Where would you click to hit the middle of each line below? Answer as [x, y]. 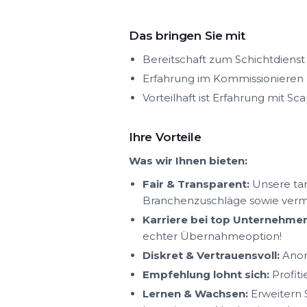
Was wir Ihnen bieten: [188, 160]
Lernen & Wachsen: [195, 293]
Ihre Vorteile [165, 137]
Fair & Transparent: [196, 184]
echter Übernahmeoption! [212, 236]
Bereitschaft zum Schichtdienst [224, 59]
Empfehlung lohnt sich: [206, 274]
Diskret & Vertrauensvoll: [211, 255]
